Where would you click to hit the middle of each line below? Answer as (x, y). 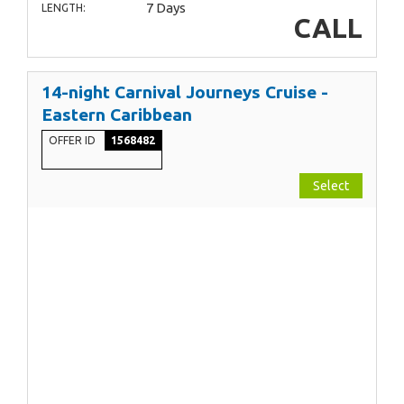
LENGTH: (64, 8)
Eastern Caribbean (117, 115)
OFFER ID (73, 141)
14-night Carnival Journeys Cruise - (185, 92)
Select (331, 186)
